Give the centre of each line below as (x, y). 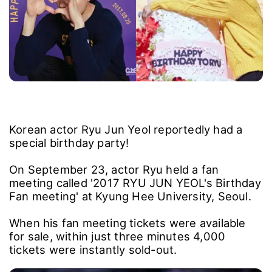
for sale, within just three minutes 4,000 (117, 236)
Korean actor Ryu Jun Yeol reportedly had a (126, 129)
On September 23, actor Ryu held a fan (114, 169)
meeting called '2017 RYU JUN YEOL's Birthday (135, 182)
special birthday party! (69, 142)
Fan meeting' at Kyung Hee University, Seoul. (130, 196)
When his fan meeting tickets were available (127, 223)
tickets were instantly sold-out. (93, 249)
